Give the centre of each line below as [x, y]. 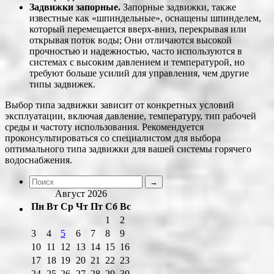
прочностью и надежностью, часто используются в [136, 51]
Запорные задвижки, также [178, 7]
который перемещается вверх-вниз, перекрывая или [138, 29]
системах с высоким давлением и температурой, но [137, 62]
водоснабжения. [39, 160]
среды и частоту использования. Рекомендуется [104, 127]
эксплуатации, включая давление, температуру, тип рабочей [131, 116]
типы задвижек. [62, 84]
